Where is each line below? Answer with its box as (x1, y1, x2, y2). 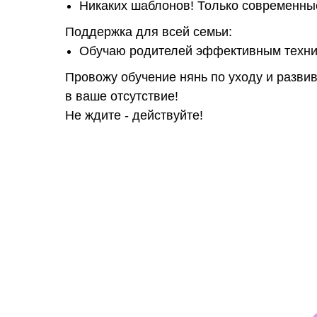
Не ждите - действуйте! (65, 108, 203, 122)
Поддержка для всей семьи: (65, 25, 232, 39)
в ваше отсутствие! (65, 89, 178, 103)
